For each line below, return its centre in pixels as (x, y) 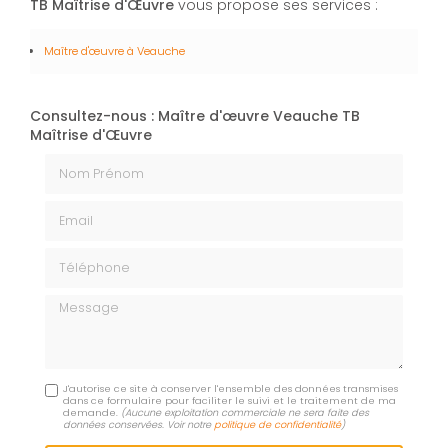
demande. (92, 413)
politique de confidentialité (278, 425)
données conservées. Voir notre (139, 425)
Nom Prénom (91, 161)
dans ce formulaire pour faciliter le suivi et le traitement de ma (230, 401)
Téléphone (81, 256)
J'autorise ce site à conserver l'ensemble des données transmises (231, 389)
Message (77, 303)
